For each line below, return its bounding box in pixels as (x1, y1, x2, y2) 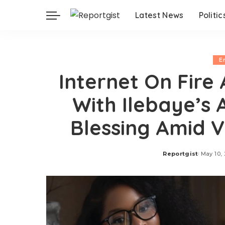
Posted (162, 154, 186, 161)
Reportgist (163, 150, 198, 157)
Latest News (135, 10, 184, 20)
